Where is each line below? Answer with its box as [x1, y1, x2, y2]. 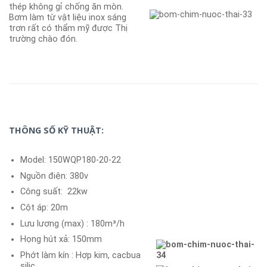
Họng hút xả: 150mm [20, 234, 102, 245]
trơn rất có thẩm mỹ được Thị [9, 23, 128, 34]
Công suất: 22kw [20, 187, 88, 197]
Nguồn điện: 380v [20, 170, 88, 181]
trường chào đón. [9, 34, 77, 45]
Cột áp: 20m [20, 203, 68, 213]
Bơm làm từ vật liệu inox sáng [9, 13, 126, 23]
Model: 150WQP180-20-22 [20, 155, 121, 166]
